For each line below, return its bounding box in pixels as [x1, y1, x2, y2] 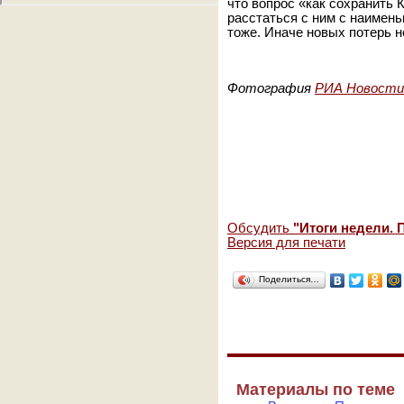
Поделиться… [259, 274, 319, 284]
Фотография [227, 81, 315, 96]
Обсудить [227, 221, 293, 235]
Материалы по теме [236, 380, 395, 399]
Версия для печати [227, 235, 345, 250]
